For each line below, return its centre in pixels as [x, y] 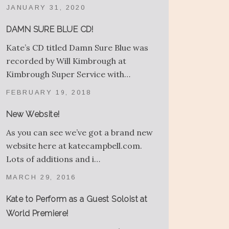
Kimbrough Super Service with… [68, 74]
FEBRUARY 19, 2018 [49, 93]
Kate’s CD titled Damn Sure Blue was [77, 48]
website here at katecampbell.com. [74, 146]
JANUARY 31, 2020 [46, 8]
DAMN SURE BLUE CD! [50, 30]
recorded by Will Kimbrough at [66, 61]
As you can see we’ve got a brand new [79, 133]
